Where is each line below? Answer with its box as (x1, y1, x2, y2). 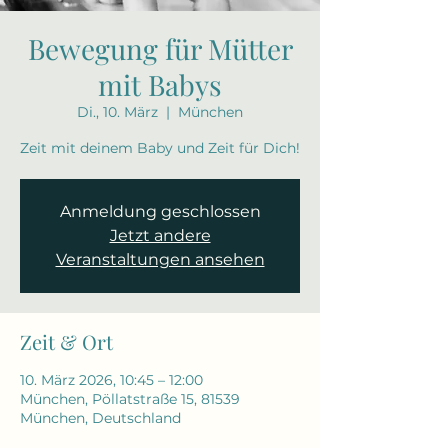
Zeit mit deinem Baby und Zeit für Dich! (20, 139, 300, 157)
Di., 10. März (77, 103, 158, 121)
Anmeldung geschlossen (59, 202, 261, 221)
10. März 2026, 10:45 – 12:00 (20, 371, 203, 389)
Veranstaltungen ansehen (55, 250, 265, 269)
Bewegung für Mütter (27, 30, 293, 67)
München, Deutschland (20, 409, 181, 427)
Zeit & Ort (20, 328, 113, 355)
